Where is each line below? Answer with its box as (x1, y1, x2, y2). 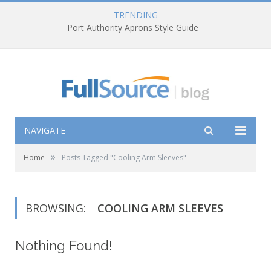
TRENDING (113, 9, 158, 21)
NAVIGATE (24, 125, 65, 137)
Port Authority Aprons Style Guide (67, 22, 198, 34)
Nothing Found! (15, 238, 113, 254)
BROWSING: (25, 201, 89, 216)
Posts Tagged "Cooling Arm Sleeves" (62, 152, 186, 163)
